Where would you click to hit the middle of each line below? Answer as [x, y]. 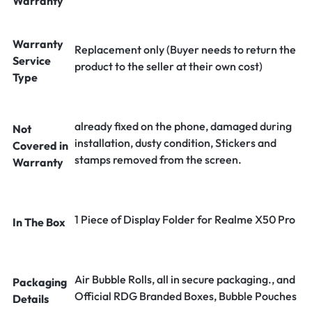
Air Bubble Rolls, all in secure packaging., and [185, 279]
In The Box [39, 222]
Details [31, 299]
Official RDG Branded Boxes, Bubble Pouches [186, 296]
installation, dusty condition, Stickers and [175, 143]
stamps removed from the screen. [158, 159]
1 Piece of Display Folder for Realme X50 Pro [185, 219]
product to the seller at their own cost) [169, 66]
